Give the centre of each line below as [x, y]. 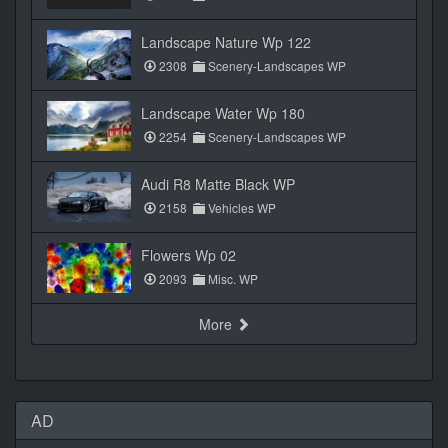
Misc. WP [231, 279]
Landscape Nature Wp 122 [226, 42]
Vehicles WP [240, 208]
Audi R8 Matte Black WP [218, 184]
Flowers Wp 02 [188, 255]
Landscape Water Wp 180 [223, 113]
